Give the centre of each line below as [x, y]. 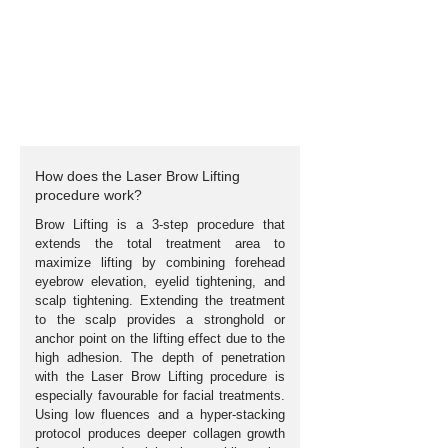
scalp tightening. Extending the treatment [160, 301]
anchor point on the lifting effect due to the [160, 339]
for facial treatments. [221, 396]
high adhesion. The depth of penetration [160, 358]
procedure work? [88, 195]
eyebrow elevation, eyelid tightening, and [160, 282]
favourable [128, 396]
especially [66, 396]
